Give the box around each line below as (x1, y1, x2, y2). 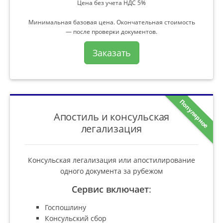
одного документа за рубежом (60, 166, 163, 176)
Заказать (92, 46, 131, 59)
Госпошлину (45, 202, 86, 212)
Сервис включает (72, 183, 149, 195)
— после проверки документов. (66, 27, 157, 36)
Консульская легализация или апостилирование (28, 155, 195, 165)
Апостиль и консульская (53, 109, 170, 123)
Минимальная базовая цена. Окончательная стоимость (28, 17, 195, 26)
